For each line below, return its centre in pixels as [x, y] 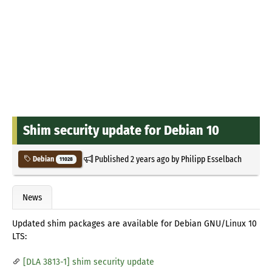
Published [111, 159]
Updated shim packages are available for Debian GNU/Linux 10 [134, 224]
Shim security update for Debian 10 [121, 130]
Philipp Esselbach [211, 159]
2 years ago [150, 159]
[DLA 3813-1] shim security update [89, 262]
